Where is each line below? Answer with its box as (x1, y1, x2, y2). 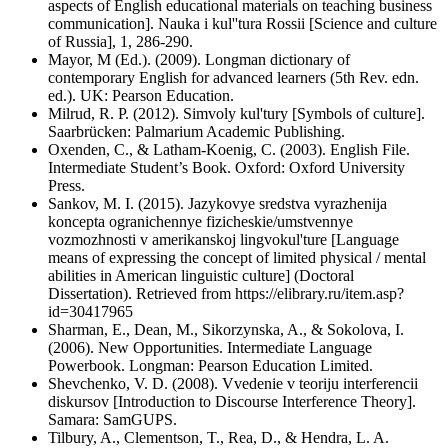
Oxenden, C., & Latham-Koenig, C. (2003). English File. (48, 140, 410, 158)
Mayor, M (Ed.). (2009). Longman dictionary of (48, 50, 350, 68)
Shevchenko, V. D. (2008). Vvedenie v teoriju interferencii (48, 374, 418, 392)
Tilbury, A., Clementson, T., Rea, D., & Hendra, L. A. (48, 428, 389, 446)
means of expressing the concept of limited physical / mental (48, 248, 426, 266)
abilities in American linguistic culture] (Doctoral (48, 266, 354, 284)
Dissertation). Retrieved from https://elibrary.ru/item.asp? (48, 284, 404, 302)
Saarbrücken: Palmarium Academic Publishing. (48, 122, 345, 140)
